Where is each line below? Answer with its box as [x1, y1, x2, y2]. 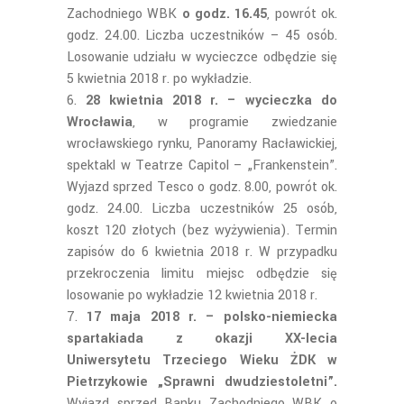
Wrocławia [67, 113, 133, 132]
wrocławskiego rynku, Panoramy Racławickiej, [67, 134, 337, 153]
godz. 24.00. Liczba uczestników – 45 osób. [67, 26, 337, 45]
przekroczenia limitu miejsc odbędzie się [67, 264, 337, 283]
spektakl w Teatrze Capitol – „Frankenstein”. [67, 156, 337, 175]
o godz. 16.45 [181, 5, 268, 23]
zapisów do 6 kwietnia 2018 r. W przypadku [67, 243, 337, 262]
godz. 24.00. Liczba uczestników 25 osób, [67, 199, 337, 218]
